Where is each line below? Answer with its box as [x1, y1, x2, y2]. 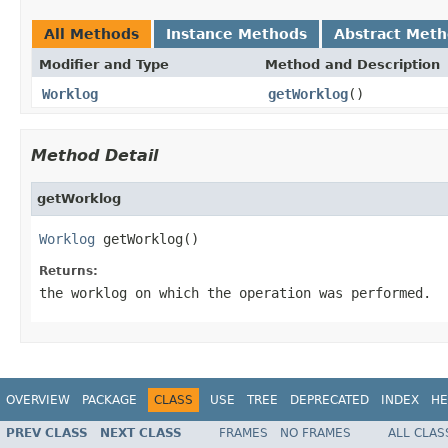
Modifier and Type [39, 56, 169, 72]
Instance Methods [166, 25, 307, 42]
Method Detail [31, 145, 158, 165]
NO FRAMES [280, 426, 351, 441]
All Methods [44, 25, 139, 42]
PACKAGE [82, 392, 137, 407]
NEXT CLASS [100, 426, 182, 441]
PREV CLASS [6, 426, 88, 441]
